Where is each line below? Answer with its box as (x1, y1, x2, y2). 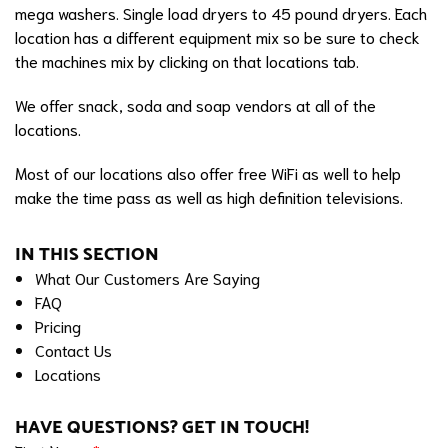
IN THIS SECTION (15, 239, 159, 269)
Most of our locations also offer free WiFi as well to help (15, 161, 401, 183)
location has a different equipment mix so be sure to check (15, 25, 420, 47)
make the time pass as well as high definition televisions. (15, 185, 403, 207)
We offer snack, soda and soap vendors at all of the (15, 93, 376, 115)
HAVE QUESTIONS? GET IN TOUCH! (15, 412, 309, 442)
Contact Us (35, 338, 112, 360)
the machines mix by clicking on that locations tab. (15, 49, 359, 71)
